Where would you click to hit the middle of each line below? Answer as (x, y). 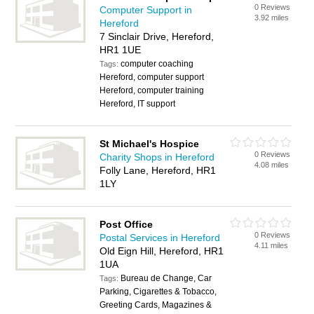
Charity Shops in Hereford (157, 157)
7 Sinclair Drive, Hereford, (157, 36)
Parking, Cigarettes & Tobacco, (158, 292)
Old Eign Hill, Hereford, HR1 (162, 251)
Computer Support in (146, 10)
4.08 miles (272, 165)
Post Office (127, 224)
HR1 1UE (121, 50)
